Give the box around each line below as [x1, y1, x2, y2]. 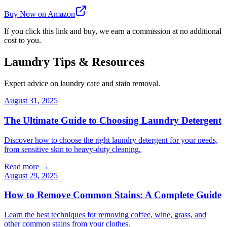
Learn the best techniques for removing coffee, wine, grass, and [4, 210, 206, 219]
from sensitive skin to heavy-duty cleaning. [4, 144, 141, 154]
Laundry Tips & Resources [4, 55, 144, 69]
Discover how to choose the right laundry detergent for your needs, [4, 135, 218, 144]
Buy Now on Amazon [4, 10, 75, 19]
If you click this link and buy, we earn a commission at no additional [4, 27, 221, 36]
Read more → [4, 162, 49, 171]
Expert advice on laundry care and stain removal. [4, 79, 160, 88]
